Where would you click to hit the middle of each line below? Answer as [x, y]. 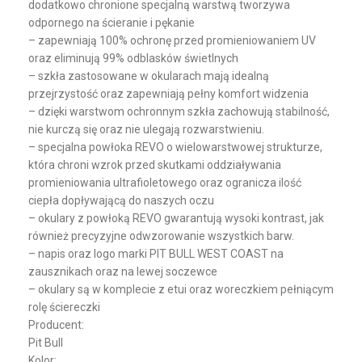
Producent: [56, 325]
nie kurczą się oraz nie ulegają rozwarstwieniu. [146, 130]
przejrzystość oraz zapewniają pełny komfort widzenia [168, 94]
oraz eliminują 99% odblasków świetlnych [133, 59]
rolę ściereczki [64, 307]
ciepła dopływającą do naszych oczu [121, 201]
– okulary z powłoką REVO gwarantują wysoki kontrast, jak [176, 219]
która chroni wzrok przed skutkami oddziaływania [155, 165]
